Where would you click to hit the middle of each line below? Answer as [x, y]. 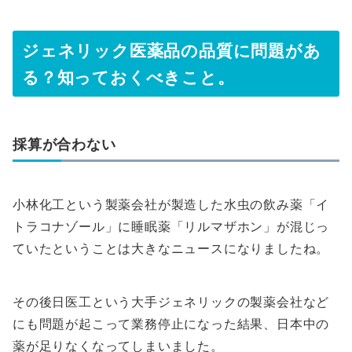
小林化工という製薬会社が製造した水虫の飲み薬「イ [171, 205]
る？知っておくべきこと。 [128, 77]
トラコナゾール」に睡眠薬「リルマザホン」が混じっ [171, 227]
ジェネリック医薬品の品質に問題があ [172, 51]
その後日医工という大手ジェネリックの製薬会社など [171, 302]
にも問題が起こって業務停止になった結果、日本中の [171, 324]
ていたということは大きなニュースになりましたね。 [171, 249]
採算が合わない [64, 144]
